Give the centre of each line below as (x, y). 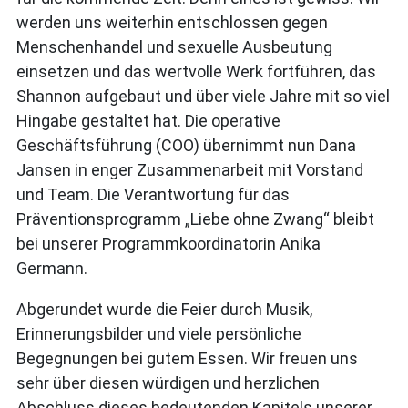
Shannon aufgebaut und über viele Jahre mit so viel (203, 96)
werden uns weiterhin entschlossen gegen (172, 22)
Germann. (52, 268)
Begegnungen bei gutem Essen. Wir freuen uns (187, 358)
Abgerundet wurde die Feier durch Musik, (164, 309)
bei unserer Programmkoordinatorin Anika (168, 244)
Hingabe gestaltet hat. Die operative (148, 121)
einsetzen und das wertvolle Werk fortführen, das (196, 71)
